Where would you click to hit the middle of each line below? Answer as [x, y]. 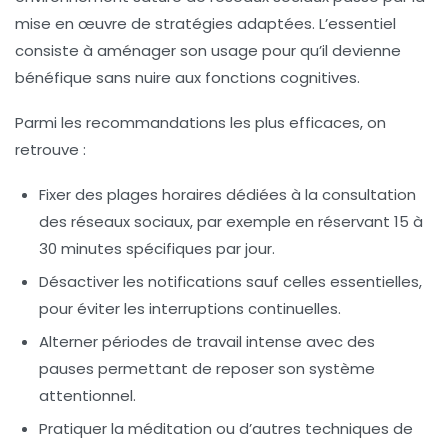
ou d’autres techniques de [312, 428]
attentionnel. [87, 395]
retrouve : [50, 149]
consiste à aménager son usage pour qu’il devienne [208, 50]
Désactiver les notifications [140, 281]
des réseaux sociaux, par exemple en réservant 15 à [231, 221]
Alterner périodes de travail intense [170, 341]
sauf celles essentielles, [332, 281]
